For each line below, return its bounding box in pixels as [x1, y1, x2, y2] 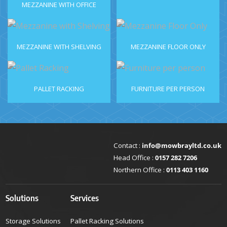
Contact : [113, 141, 142, 150]
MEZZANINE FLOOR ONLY [130, 42, 206, 52]
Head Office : [113, 153, 155, 163]
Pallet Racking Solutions [70, 216, 144, 226]
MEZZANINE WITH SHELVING [17, 42, 101, 52]
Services [70, 193, 99, 204]
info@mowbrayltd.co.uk [141, 141, 221, 150]
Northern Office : [113, 165, 166, 175]
